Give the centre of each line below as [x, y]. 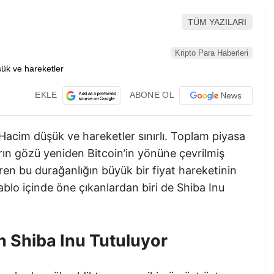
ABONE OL [152, 94]
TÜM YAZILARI [217, 22]
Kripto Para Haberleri [212, 53]
